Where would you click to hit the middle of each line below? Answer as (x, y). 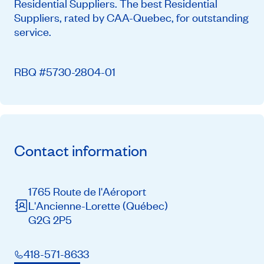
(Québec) (145, 205)
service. (33, 32)
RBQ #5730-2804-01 (65, 72)
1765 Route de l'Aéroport (87, 191)
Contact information (81, 151)
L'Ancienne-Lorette (75, 205)
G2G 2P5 (50, 219)
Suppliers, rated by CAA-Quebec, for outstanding (131, 18)
